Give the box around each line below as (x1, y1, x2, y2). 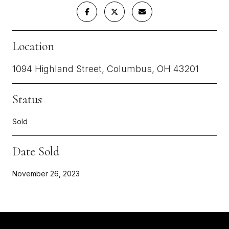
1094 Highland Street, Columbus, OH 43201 (12, 63, 199, 74)
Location (12, 38, 54, 54)
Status (12, 91, 42, 107)
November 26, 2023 (12, 169, 80, 178)
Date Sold (12, 144, 59, 159)
